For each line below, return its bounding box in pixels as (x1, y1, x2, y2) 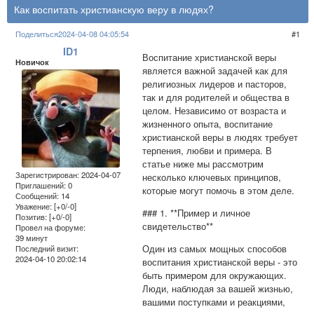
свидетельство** (142, 219, 214, 233)
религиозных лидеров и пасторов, (142, 76, 287, 90)
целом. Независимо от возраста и (142, 103, 287, 117)
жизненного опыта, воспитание (142, 116, 273, 130)
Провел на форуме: (15, 221, 86, 233)
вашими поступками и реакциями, (142, 295, 286, 309)
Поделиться (15, 27, 58, 39)
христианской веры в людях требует (142, 130, 299, 144)
